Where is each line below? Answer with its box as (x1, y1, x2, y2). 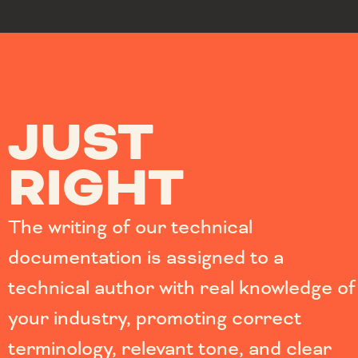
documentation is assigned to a (8, 245, 284, 269)
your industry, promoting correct (8, 305, 301, 330)
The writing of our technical (8, 214, 253, 239)
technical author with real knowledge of (8, 275, 356, 300)
